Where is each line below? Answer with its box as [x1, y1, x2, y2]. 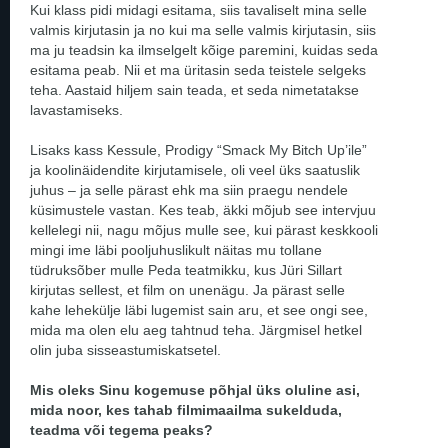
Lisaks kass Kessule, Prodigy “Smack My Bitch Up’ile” [30, 141, 367, 158]
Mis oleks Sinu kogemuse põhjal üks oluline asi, [30, 381, 360, 398]
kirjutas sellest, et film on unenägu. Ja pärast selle [30, 281, 345, 298]
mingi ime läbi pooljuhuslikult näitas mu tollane [30, 241, 322, 258]
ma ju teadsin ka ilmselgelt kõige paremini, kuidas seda [30, 41, 378, 58]
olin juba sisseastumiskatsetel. [30, 341, 221, 358]
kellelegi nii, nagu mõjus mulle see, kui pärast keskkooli [30, 221, 378, 238]
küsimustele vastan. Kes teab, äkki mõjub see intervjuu [30, 201, 376, 218]
